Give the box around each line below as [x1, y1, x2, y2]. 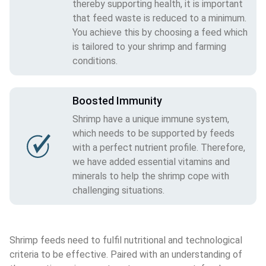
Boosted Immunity [72, 94, 162, 107]
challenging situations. [72, 184, 164, 196]
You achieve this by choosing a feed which [72, 26, 248, 38]
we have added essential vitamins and [72, 156, 230, 167]
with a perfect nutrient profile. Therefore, [72, 141, 245, 153]
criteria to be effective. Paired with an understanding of [9, 248, 245, 260]
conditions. [72, 55, 118, 66]
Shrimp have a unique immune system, [72, 113, 229, 125]
